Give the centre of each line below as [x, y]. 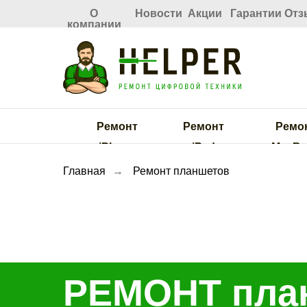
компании [94, 24]
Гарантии [256, 13]
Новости [159, 13]
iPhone [117, 147]
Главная [84, 171]
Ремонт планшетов [181, 171]
